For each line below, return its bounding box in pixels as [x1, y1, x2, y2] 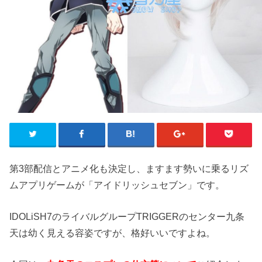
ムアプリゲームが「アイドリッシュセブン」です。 [9, 179, 225, 190]
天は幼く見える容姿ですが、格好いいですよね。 [9, 227, 216, 238]
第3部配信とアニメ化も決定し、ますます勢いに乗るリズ [9, 163, 249, 174]
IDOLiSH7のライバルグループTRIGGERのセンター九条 [9, 211, 245, 222]
